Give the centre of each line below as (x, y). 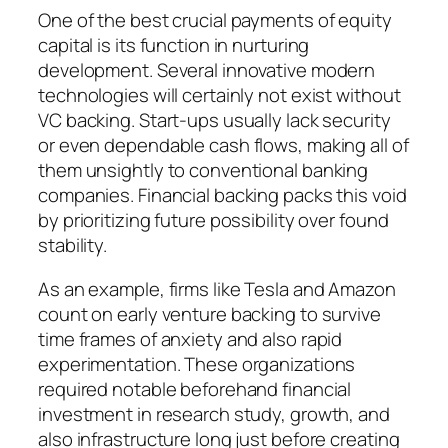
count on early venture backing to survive (209, 313)
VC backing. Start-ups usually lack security (214, 120)
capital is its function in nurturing (174, 45)
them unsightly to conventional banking (203, 170)
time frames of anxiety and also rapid (190, 338)
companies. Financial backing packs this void (222, 195)
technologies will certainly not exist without (219, 95)
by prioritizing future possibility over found (213, 220)
